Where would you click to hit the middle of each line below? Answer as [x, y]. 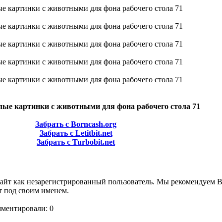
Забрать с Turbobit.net [76, 142]
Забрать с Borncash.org [76, 124]
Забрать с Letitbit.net [76, 133]
